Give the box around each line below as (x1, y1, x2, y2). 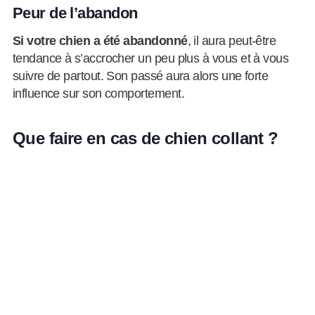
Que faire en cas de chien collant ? (12, 129, 278, 148)
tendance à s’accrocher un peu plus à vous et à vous (12, 51, 289, 66)
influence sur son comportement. (12, 86, 188, 101)
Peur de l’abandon (12, 4, 138, 22)
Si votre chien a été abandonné (12, 34, 188, 49)
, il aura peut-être (187, 34, 276, 49)
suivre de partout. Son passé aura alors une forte (12, 69, 269, 84)
